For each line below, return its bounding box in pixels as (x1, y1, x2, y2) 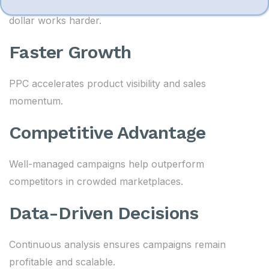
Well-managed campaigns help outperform (9, 158, 204, 170)
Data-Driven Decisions (9, 202, 199, 223)
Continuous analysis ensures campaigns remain (9, 238, 226, 250)
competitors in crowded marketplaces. (9, 175, 183, 187)
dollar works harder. (9, 14, 101, 26)
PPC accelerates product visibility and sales (9, 77, 206, 89)
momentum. (9, 95, 63, 107)
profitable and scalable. (9, 256, 115, 268)
